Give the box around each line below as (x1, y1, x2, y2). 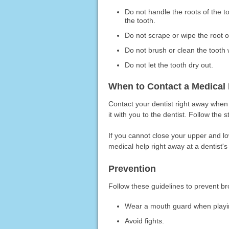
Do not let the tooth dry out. (125, 60, 214, 69)
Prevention (108, 163, 156, 174)
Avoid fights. (125, 216, 165, 225)
